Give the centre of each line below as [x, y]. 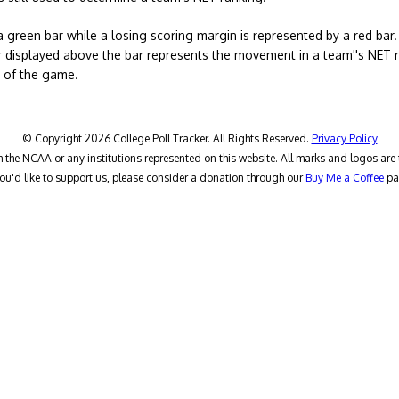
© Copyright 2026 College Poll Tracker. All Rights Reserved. [167, 138]
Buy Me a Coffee [345, 178]
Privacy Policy [344, 138]
